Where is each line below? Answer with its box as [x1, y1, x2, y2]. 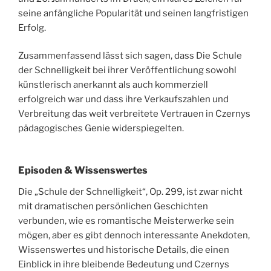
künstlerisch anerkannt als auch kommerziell [18, 79, 208, 91]
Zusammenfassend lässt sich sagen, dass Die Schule [18, 50, 242, 62]
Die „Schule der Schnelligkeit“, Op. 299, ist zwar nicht [18, 186, 243, 197]
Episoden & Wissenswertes [18, 164, 148, 176]
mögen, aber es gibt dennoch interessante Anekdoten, [18, 229, 250, 241]
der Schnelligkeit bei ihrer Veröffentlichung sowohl [18, 65, 237, 76]
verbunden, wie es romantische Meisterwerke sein [18, 215, 234, 226]
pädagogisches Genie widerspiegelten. [18, 123, 184, 134]
